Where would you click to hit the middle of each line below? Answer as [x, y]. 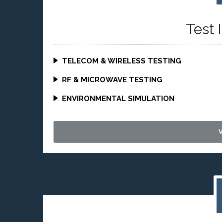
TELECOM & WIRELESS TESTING [122, 61]
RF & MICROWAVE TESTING [112, 80]
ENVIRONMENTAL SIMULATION [118, 99]
